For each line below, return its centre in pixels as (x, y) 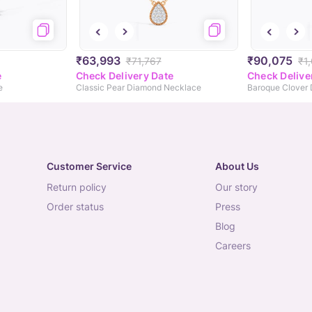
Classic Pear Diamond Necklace (138, 88)
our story (240, 187)
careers (236, 246)
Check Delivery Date (125, 76)
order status (79, 207)
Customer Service (89, 166)
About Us (237, 166)
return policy (80, 187)
